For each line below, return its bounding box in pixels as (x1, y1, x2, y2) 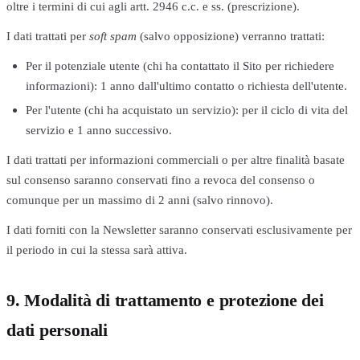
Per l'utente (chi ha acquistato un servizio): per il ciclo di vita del (26, 103, 348, 117)
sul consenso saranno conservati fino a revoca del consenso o (6, 173, 315, 187)
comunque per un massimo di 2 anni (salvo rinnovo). (6, 193, 273, 207)
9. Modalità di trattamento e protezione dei (6, 290, 324, 311)
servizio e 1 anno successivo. (26, 123, 172, 137)
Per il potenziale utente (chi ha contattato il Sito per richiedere (26, 58, 334, 72)
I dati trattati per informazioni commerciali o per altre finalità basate (6, 153, 345, 167)
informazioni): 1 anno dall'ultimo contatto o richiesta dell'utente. (26, 78, 347, 92)
